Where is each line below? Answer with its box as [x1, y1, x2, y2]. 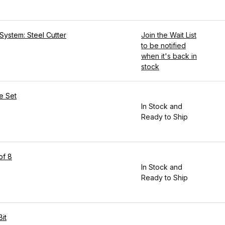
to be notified [141, 41, 186, 50]
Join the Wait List [141, 30, 196, 39]
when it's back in [141, 51, 197, 60]
